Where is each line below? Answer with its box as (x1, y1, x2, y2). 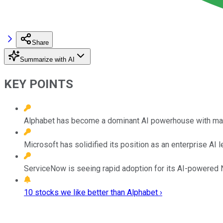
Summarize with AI (20, 55, 75, 63)
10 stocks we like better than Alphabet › (24, 187, 162, 197)
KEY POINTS (4, 77, 73, 91)
